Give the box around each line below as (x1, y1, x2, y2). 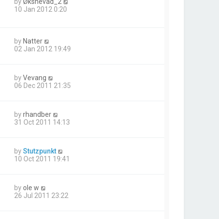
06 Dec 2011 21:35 (14, 82, 71, 90)
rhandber (23, 110, 51, 119)
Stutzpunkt (23, 147, 56, 155)
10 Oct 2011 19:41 (14, 155, 70, 163)
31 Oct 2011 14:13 (14, 118, 70, 127)
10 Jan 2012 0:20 (14, 5, 67, 13)
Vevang (23, 74, 46, 82)
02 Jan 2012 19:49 (14, 45, 71, 53)
